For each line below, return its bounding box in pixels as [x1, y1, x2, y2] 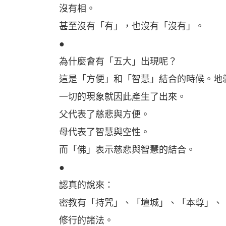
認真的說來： [59, 180, 114, 190]
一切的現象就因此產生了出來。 [59, 92, 186, 102]
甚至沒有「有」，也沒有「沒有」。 [59, 21, 204, 31]
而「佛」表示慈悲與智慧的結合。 [59, 145, 195, 155]
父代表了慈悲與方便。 [59, 109, 150, 120]
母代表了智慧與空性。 [59, 127, 150, 137]
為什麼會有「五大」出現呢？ [59, 56, 177, 67]
